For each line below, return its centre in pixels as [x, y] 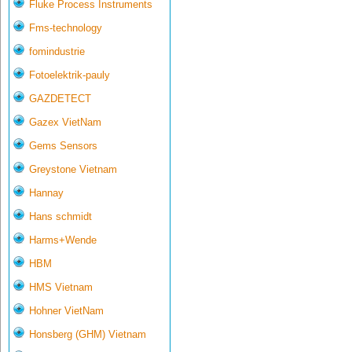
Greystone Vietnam [73, 170]
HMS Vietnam [61, 288]
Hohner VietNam [66, 311]
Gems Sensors [63, 146]
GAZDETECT [60, 99]
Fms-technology [66, 28]
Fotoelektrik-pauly [70, 75]
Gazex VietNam [65, 123]
